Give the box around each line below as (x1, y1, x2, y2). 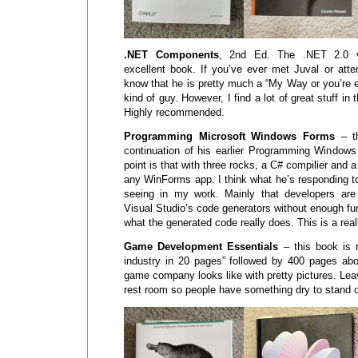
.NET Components (124, 49, 219, 61)
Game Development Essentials (124, 241, 279, 253)
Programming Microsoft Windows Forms (124, 130, 335, 142)
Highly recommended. (124, 106, 225, 118)
